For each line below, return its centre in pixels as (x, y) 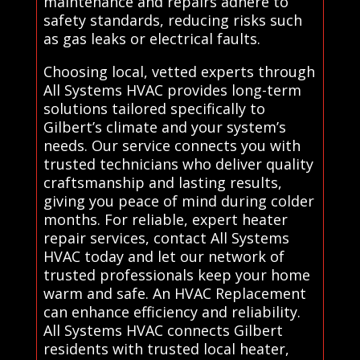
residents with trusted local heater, (166, 348)
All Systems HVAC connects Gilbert (163, 330)
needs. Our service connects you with (172, 145)
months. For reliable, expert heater (165, 219)
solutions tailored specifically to (154, 108)
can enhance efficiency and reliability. (172, 311)
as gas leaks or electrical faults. (151, 38)
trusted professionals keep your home (176, 274)
